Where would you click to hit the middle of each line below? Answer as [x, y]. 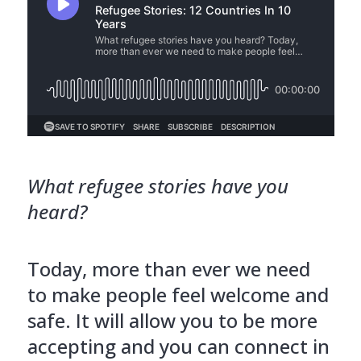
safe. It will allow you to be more [172, 320]
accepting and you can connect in [178, 346]
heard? [57, 211]
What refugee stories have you [158, 185]
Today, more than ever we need [168, 268]
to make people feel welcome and [178, 294]
